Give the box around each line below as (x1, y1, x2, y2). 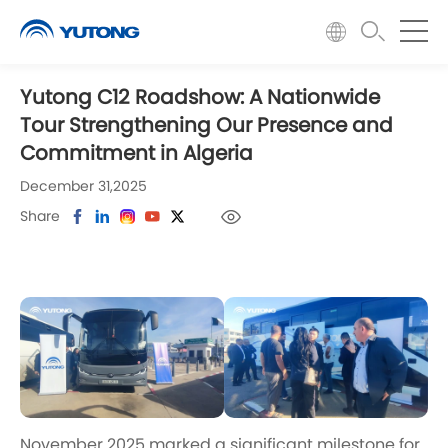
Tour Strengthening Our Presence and (20, 116, 393, 137)
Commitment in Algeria (20, 144, 253, 165)
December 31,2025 (20, 179, 147, 194)
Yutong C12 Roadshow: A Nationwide (20, 88, 380, 109)
